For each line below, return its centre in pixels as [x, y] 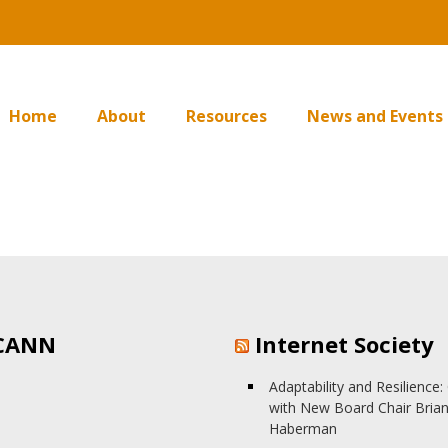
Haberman [302, 428]
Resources [226, 115]
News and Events [374, 115]
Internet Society [344, 344]
